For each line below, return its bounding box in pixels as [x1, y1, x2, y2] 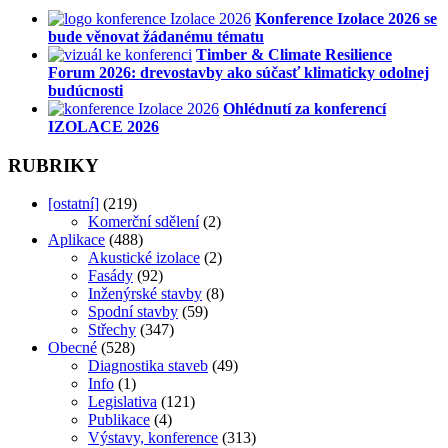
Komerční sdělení [88, 213, 199, 231]
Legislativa [88, 393, 157, 411]
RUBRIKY [8, 154, 99, 176]
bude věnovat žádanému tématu [48, 28, 264, 46]
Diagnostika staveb [88, 357, 208, 375]
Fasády [88, 267, 133, 285]
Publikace [88, 411, 150, 429]
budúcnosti [48, 82, 123, 100]
